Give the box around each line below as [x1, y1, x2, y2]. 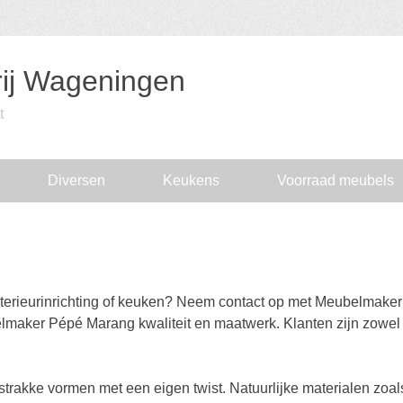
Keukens [163, 173, 219, 188]
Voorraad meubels [277, 173, 394, 188]
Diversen [48, 173, 105, 188]
